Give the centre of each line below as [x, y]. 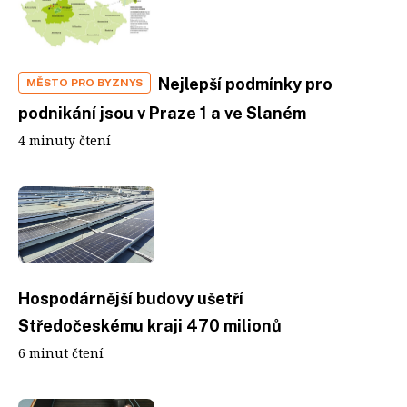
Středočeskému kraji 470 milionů [150, 325]
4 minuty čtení [65, 140]
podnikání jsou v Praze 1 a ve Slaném [162, 113]
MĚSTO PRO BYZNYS [84, 83]
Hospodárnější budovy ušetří [131, 298]
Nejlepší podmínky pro [245, 84]
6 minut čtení [61, 352]
